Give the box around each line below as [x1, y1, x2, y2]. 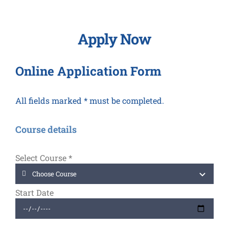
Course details [15, 123, 77, 135]
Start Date [15, 187, 54, 198]
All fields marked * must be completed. [15, 95, 164, 106]
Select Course [15, 152, 68, 163]
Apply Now [78, 29, 151, 49]
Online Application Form [15, 63, 162, 79]
